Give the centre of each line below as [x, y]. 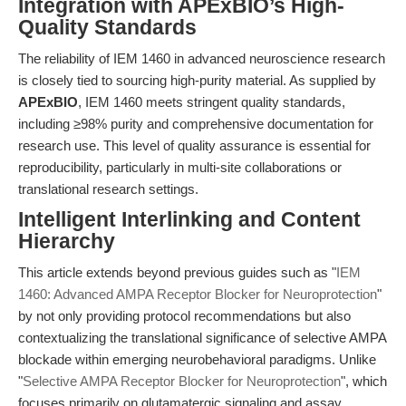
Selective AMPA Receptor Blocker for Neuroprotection [182, 381]
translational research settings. [108, 189]
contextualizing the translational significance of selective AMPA [202, 338]
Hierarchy [67, 242]
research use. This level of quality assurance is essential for [194, 145]
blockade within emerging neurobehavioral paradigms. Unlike [197, 359]
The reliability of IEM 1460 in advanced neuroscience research [202, 58]
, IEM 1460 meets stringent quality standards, [212, 102]
